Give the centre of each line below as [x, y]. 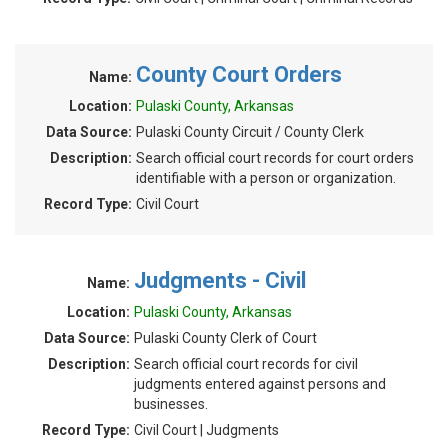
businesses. [171, 404]
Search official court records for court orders [275, 158]
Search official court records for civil [246, 364]
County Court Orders [239, 74]
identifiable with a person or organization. [266, 178]
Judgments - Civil [220, 280]
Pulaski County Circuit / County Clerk [250, 132]
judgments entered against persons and [260, 384]
